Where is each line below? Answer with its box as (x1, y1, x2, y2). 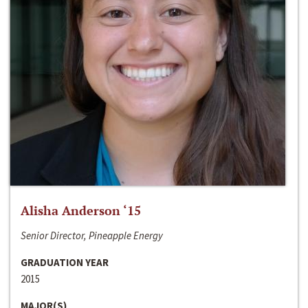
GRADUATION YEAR (21, 256, 109, 269)
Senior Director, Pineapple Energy (21, 229, 163, 243)
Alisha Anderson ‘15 (21, 202, 141, 219)
